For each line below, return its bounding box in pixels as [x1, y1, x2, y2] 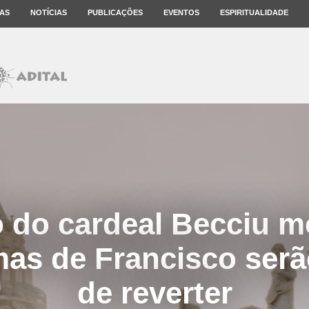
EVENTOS [163, 8, 199, 17]
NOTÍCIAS [30, 8, 67, 17]
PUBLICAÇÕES [88, 8, 143, 17]
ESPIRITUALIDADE [220, 8, 288, 17]
